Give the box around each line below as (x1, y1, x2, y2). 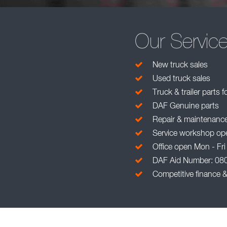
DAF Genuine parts (150, 102, 219, 111)
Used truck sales (150, 75, 211, 84)
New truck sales (150, 61, 208, 70)
